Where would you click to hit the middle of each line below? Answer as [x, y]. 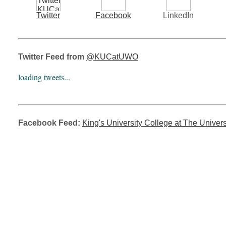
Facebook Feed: [50, 123]
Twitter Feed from [52, 56]
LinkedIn [178, 15]
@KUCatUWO [112, 56]
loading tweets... [44, 77]
